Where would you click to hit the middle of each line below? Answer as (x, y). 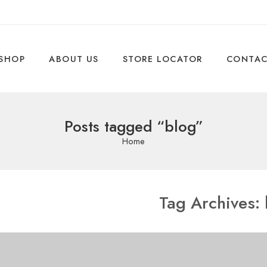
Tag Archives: (212, 202)
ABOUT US (74, 59)
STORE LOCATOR (162, 59)
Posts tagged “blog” (133, 127)
